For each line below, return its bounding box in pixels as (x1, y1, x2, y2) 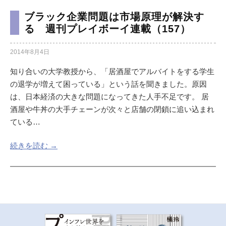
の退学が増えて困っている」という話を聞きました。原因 (10, 79, 207, 88)
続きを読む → (10, 141, 58, 150)
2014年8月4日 (10, 48, 49, 55)
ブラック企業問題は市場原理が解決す (24, 11, 204, 22)
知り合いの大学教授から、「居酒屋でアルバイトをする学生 (10, 67, 214, 76)
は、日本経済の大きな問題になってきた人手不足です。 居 (10, 92, 209, 101)
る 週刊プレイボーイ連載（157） (24, 23, 191, 34)
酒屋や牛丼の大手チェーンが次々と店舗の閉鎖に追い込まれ (10, 104, 214, 114)
